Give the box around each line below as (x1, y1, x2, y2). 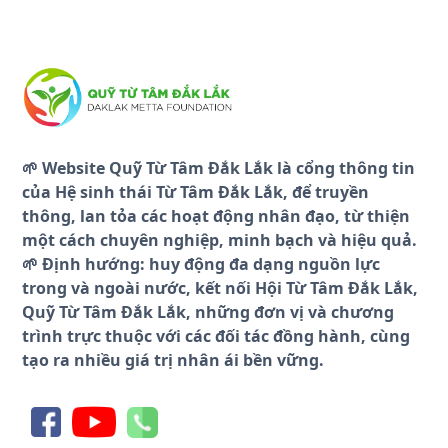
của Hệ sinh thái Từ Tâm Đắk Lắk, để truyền (22, 181, 370, 204)
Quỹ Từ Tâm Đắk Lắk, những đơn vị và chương (22, 301, 395, 324)
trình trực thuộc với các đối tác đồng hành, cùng (22, 325, 411, 348)
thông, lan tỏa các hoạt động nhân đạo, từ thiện (22, 205, 411, 228)
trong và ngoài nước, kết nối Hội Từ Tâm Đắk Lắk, (22, 277, 419, 300)
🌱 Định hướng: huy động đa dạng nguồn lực (22, 253, 381, 276)
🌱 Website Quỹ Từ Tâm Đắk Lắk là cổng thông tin (22, 157, 416, 180)
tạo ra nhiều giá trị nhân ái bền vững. (22, 349, 325, 372)
